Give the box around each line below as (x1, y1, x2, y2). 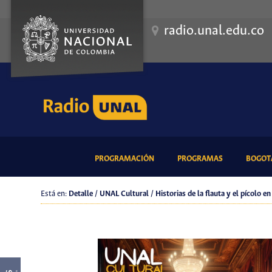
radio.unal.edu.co (164, 24, 264, 38)
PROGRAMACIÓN (94, 154, 154, 163)
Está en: (41, 189, 69, 199)
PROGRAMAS (177, 154, 223, 163)
